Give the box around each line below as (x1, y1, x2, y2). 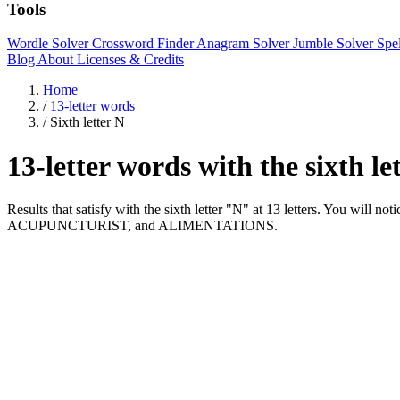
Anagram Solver (196, 36, 293, 52)
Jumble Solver (293, 36, 377, 52)
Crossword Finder (92, 36, 196, 52)
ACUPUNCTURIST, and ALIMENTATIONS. (7, 218, 278, 234)
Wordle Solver (7, 36, 92, 52)
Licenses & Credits (77, 52, 184, 68)
